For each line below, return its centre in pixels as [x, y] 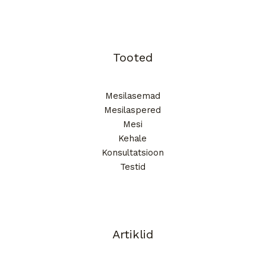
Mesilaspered [132, 110]
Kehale [132, 139]
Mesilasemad [132, 96]
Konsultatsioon [132, 153]
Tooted [132, 58]
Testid [132, 167]
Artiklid [132, 235]
